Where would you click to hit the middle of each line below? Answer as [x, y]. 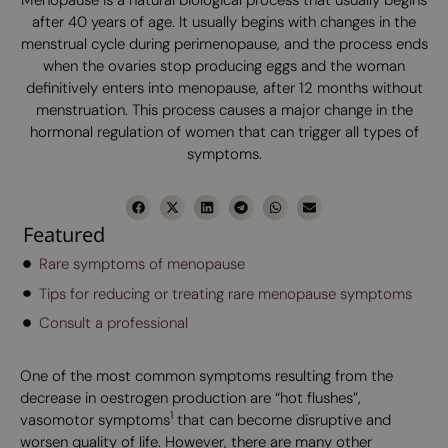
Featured [64, 235]
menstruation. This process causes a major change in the [224, 109]
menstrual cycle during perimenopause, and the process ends [224, 43]
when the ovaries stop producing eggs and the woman [224, 65]
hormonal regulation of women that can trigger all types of [224, 131]
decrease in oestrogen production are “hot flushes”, [190, 397]
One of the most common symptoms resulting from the [206, 375]
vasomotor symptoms [95, 419]
